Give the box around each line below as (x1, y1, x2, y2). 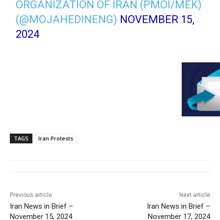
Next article (179, 192, 210, 199)
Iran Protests (38, 135, 73, 142)
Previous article (10, 192, 52, 199)
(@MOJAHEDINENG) (16, 13, 120, 26)
